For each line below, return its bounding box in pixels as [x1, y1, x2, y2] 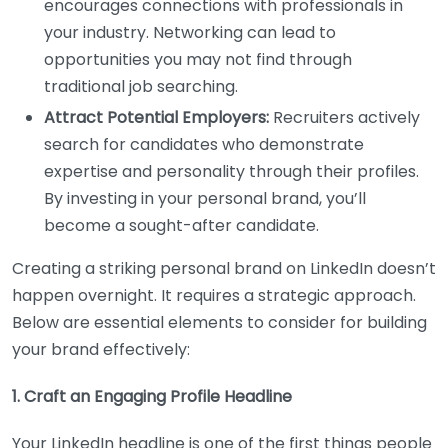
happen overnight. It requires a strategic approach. [12, 283, 416, 307]
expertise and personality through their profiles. [44, 159, 419, 183]
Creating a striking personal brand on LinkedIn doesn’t [12, 256, 436, 280]
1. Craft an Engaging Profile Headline [12, 384, 292, 408]
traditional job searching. [44, 74, 238, 98]
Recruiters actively [269, 105, 420, 129]
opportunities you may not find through [44, 47, 352, 71]
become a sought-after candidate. [44, 213, 319, 237]
